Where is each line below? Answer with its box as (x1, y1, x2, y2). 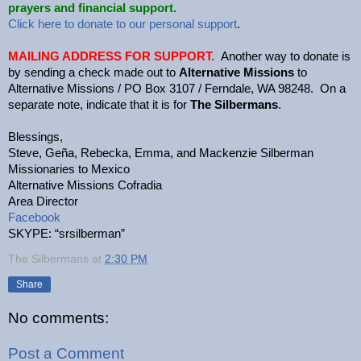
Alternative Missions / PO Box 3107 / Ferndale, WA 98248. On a (8, 81, 346, 95)
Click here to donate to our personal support (8, 17, 237, 31)
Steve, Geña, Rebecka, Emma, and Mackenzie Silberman (8, 146, 313, 160)
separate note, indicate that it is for (8, 98, 190, 111)
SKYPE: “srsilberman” (8, 226, 125, 240)
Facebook (8, 210, 60, 224)
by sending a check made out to (8, 65, 179, 79)
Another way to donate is (221, 49, 351, 63)
